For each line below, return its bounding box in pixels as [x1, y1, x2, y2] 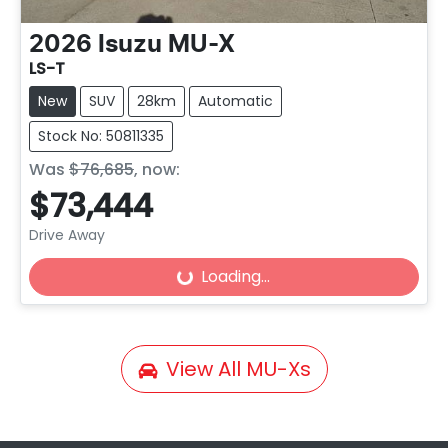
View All [165, 355, 246, 384]
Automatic [197, 91, 273, 112]
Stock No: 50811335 [37, 126, 164, 147]
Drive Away [28, 225, 105, 246]
